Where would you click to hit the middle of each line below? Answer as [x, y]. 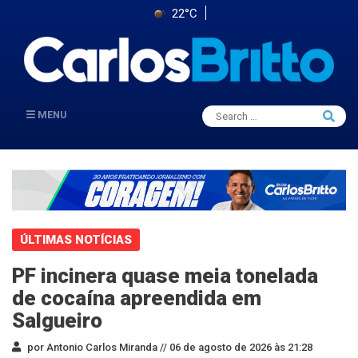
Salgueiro [57, 320]
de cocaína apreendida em [137, 298]
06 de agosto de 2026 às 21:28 [240, 347]
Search [231, 112]
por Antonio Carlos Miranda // [96, 347]
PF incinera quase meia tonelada [165, 275]
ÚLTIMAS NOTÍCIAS [76, 239]
